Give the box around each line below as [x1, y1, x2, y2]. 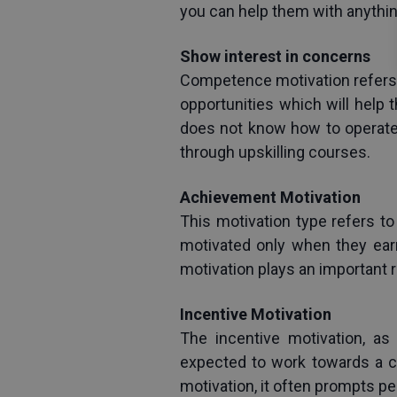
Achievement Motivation [180, 187, 361, 206]
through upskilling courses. [180, 142, 370, 161]
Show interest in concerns [180, 46, 370, 66]
